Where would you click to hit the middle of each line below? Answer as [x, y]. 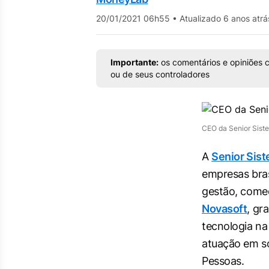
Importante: [134, 62]
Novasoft [225, 209]
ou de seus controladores [160, 74]
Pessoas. [223, 261]
